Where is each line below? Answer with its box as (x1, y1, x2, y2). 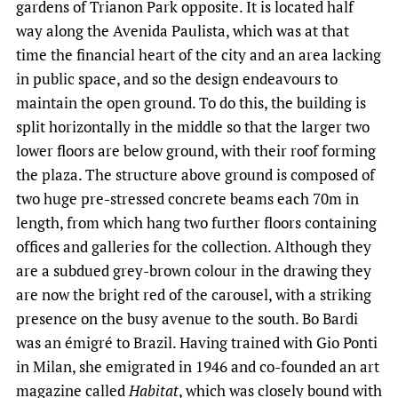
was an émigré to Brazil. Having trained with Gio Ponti (16, 331, 378, 353)
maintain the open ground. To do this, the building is (16, 92, 366, 113)
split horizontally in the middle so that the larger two (16, 115, 370, 137)
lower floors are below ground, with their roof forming (16, 139, 376, 161)
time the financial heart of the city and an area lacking (16, 44, 381, 65)
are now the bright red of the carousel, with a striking (16, 283, 371, 305)
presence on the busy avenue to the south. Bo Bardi (16, 307, 358, 329)
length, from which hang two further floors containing (16, 211, 377, 233)
